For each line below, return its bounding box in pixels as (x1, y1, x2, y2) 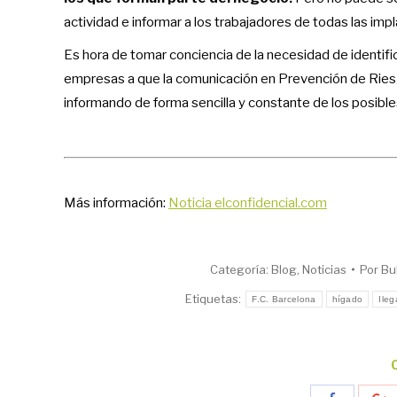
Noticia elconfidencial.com (168, 194, 327, 211)
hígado (331, 293, 363, 304)
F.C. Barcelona (252, 293, 316, 304)
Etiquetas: (185, 291, 245, 306)
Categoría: (209, 261, 271, 276)
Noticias (301, 261, 346, 276)
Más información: (64, 194, 168, 211)
